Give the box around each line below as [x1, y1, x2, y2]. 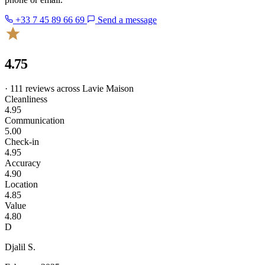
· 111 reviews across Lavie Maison [5, 83, 134, 94]
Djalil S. [5, 242, 35, 253]
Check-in [5, 137, 39, 147]
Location [5, 179, 38, 190]
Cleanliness [5, 94, 47, 105]
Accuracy [5, 158, 41, 169]
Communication [5, 115, 64, 126]
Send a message [95, 14, 157, 25]
